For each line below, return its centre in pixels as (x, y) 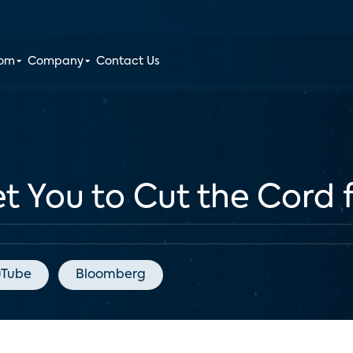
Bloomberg (111, 275)
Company (56, 61)
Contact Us (128, 61)
